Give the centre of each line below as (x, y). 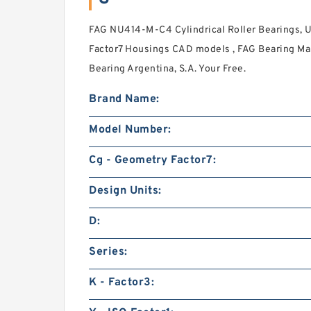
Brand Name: (124, 99)
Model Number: (130, 130)
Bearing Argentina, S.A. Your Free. (167, 69)
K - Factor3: (121, 283)
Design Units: (125, 191)
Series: (108, 252)
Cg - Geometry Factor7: (152, 160)
